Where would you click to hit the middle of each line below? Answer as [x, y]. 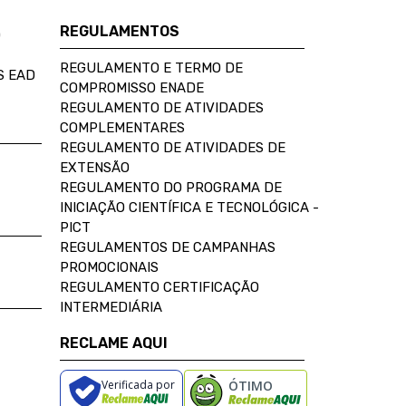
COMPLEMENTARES [122, 127]
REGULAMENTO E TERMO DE [151, 68]
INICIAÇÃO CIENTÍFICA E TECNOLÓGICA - [189, 207]
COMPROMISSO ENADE [132, 87]
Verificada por [138, 384]
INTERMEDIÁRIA [111, 307]
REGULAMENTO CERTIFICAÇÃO [159, 287]
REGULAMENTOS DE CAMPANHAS [168, 247]
